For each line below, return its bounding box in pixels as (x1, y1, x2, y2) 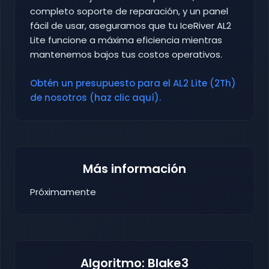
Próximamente (30, 186, 96, 199)
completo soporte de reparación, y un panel (30, 5, 228, 18)
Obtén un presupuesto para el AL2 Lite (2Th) (30, 77, 236, 90)
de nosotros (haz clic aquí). (30, 91, 161, 104)
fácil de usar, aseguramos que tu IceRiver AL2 (30, 19, 231, 32)
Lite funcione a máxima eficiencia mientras (30, 34, 222, 47)
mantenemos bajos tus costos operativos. (30, 48, 222, 61)
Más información (83, 160, 186, 178)
